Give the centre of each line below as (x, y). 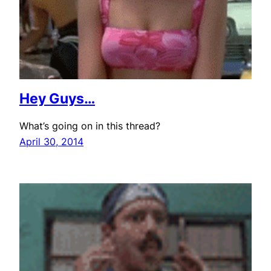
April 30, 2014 (51, 141)
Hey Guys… (57, 99)
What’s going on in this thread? (90, 126)
